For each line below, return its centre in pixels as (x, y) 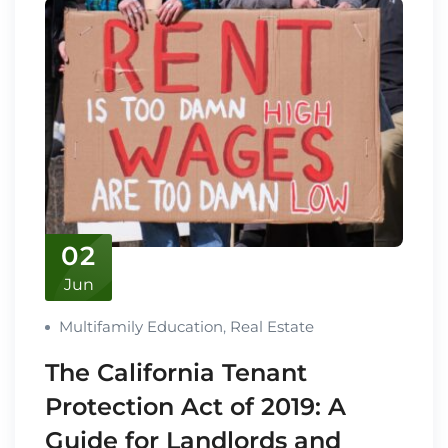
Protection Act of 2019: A (195, 407)
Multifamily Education (141, 327)
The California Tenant (176, 373)
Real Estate (272, 327)
